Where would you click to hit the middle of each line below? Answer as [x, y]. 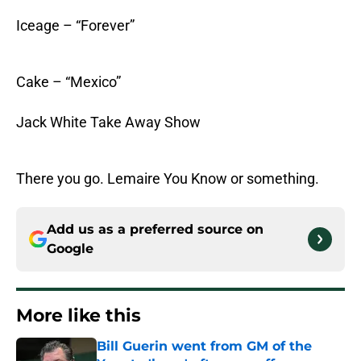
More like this [79, 316]
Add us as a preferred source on [155, 230]
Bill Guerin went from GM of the [204, 346]
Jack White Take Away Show [108, 122]
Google [70, 249]
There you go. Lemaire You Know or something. [168, 179]
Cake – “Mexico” [68, 82]
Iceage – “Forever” [75, 26]
